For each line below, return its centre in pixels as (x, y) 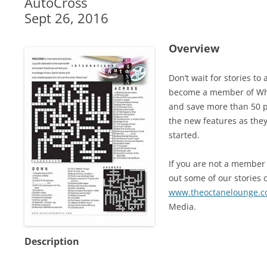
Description (52, 241)
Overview (194, 48)
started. (184, 135)
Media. (182, 207)
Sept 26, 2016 (66, 18)
